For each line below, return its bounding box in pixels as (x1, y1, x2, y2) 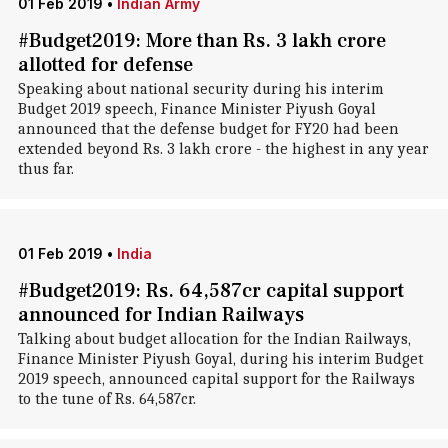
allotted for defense (17, 52, 193, 78)
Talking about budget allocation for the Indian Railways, (17, 330, 411, 348)
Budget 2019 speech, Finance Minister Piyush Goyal (17, 100, 376, 118)
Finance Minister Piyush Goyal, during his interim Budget (17, 350, 423, 368)
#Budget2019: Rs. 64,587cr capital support (17, 278, 404, 304)
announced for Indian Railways (17, 302, 304, 328)
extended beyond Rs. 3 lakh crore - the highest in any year (17, 140, 429, 158)
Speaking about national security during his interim (17, 80, 384, 98)
